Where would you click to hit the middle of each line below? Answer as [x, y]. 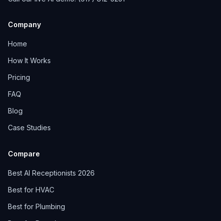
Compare [24, 154]
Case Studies [29, 128]
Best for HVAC [31, 190]
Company [24, 24]
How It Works [29, 60]
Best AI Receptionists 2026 [51, 173]
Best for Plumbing [37, 206]
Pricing [19, 77]
